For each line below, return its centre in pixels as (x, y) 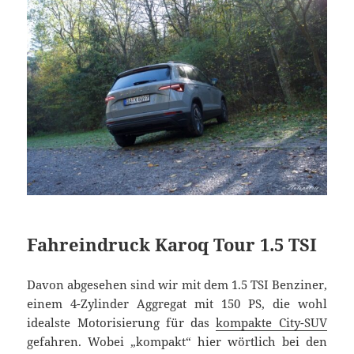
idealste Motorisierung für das (122, 322)
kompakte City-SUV (271, 322)
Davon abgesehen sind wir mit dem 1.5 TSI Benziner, (177, 284)
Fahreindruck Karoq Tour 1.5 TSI (172, 244)
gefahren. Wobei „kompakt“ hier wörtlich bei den (177, 341)
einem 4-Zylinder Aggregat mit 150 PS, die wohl (177, 303)
